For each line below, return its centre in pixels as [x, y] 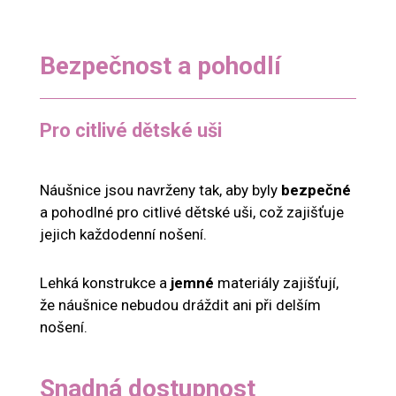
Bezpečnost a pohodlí [160, 66]
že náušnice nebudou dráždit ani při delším [180, 305]
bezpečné [316, 190]
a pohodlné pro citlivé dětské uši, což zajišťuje [192, 213]
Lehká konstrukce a [105, 283]
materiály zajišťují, [276, 283]
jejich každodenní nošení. [123, 235]
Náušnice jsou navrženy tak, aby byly [160, 190]
